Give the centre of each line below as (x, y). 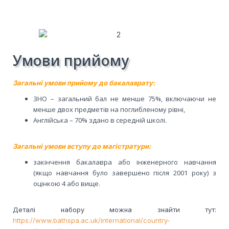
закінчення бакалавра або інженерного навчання (125, 162)
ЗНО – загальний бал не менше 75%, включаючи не (125, 98)
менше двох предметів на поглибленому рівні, (109, 109)
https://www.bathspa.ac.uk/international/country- (91, 220)
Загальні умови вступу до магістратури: (82, 146)
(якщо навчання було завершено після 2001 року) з (125, 173)
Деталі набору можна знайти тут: (114, 209)
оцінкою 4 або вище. (67, 183)
